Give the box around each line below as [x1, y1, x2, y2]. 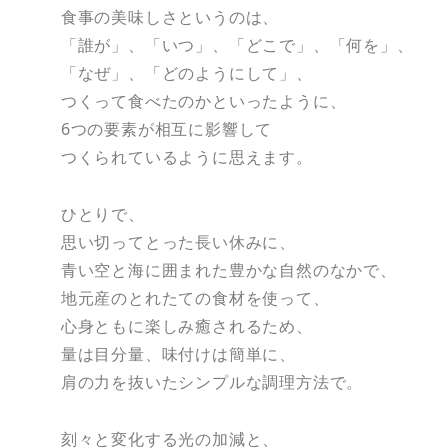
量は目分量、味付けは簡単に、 [60, 343, 296, 366]
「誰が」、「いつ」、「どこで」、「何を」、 [60, 34, 414, 57]
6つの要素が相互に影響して [60, 118, 273, 141]
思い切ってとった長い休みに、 [60, 231, 296, 254]
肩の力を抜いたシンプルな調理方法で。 [60, 371, 364, 394]
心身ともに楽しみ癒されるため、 [60, 315, 313, 338]
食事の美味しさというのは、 [60, 6, 280, 29]
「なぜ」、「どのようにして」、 [60, 62, 313, 85]
